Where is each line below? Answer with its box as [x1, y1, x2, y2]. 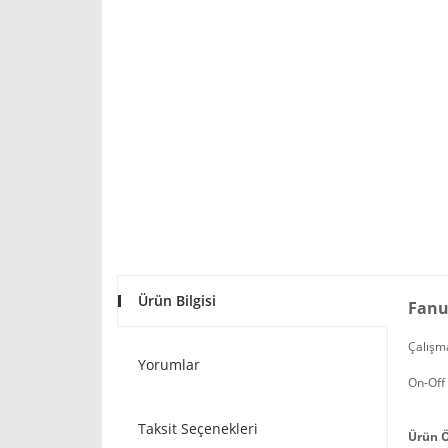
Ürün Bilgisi [138, 291, 216, 310]
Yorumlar [138, 355, 200, 374]
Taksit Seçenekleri [138, 419, 258, 438]
